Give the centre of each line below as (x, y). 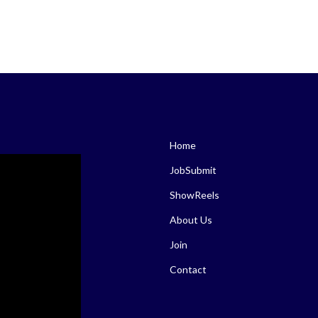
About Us (191, 219)
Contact (188, 269)
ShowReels (194, 194)
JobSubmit (193, 170)
